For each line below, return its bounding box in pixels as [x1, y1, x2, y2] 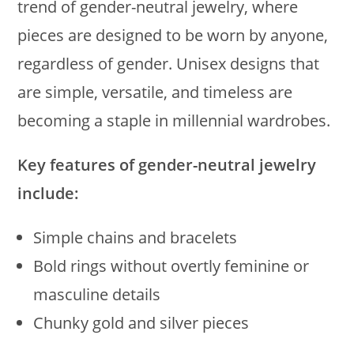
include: [17, 182, 80, 204]
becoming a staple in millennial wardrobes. [17, 109, 331, 131]
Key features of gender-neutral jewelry [17, 153, 317, 175]
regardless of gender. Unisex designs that [17, 52, 320, 74]
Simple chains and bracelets [33, 226, 238, 248]
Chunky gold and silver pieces [33, 311, 250, 333]
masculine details [33, 283, 161, 305]
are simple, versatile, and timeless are [17, 81, 293, 103]
